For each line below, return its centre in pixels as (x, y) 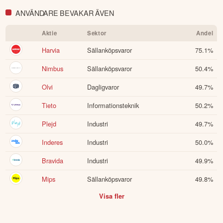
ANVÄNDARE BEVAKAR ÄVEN (65, 12)
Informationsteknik (113, 106)
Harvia (51, 50)
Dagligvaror (103, 87)
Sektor (97, 33)
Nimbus (53, 69)
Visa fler (111, 196)
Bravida (53, 161)
